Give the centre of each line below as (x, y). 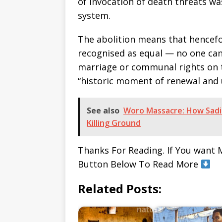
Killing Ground (114, 123)
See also (103, 111)
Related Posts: (120, 189)
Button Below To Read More (139, 164)
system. (94, 16)
